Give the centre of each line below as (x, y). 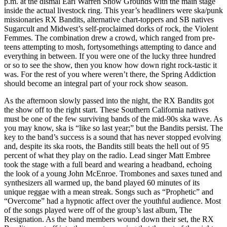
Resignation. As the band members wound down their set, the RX (109, 219)
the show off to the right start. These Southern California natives (106, 109)
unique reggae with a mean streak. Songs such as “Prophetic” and (109, 192)
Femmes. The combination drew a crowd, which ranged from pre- (109, 37)
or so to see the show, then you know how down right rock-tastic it (110, 65)
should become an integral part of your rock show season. (96, 83)
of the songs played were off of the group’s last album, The (98, 210)
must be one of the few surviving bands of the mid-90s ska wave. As (113, 119)
